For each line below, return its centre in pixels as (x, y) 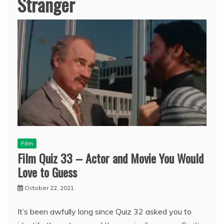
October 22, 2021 (49, 187)
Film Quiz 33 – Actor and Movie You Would (110, 158)
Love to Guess (47, 172)
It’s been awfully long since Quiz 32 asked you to (104, 211)
